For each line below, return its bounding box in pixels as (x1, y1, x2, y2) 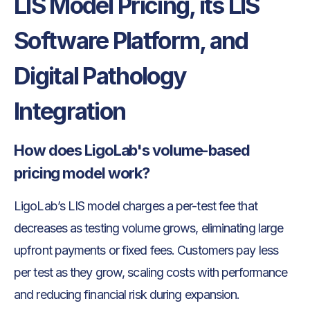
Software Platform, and (14, 26, 248, 55)
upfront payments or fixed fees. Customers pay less (14, 242, 279, 257)
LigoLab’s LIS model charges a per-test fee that (14, 198, 257, 213)
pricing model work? (14, 163, 150, 182)
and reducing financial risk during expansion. (14, 286, 240, 302)
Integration (14, 96, 126, 125)
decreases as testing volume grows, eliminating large (14, 220, 284, 235)
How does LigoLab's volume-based (14, 140, 250, 159)
